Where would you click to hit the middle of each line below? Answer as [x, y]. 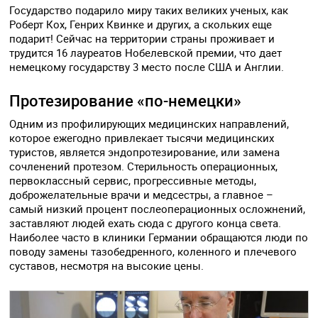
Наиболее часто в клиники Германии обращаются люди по [159, 237]
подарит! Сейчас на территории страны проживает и [142, 39]
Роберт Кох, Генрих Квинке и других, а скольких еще [141, 24]
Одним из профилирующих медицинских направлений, [149, 124]
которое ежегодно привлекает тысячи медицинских [142, 138]
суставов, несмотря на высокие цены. [107, 266]
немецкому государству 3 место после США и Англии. [147, 67]
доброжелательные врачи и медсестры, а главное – [142, 195]
